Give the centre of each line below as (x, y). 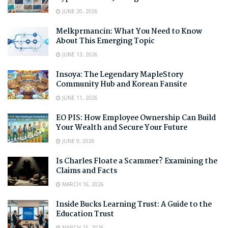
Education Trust (85, 215)
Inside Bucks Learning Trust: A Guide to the (134, 205)
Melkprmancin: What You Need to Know (129, 32)
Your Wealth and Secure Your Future (122, 128)
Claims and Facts (87, 171)
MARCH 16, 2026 (82, 184)
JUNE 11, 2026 (79, 98)
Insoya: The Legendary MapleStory (120, 75)
